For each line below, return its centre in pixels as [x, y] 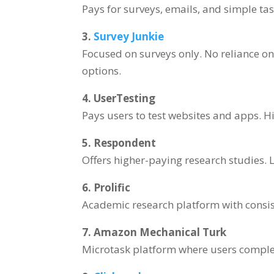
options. [102, 70]
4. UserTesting [119, 98]
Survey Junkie [129, 36]
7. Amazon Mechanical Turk [154, 232]
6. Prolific [106, 187]
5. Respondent [119, 143]
